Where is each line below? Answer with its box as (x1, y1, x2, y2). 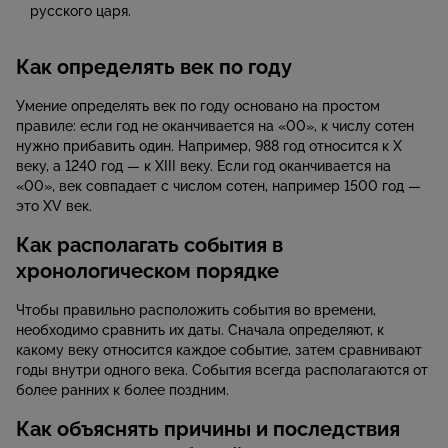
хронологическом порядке (16, 259, 279, 284)
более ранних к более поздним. (16, 382, 229, 399)
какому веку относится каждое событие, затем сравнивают (16, 342, 422, 359)
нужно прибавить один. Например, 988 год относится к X (16, 138, 402, 155)
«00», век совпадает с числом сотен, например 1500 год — (16, 178, 421, 195)
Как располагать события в (16, 233, 283, 258)
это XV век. (16, 198, 92, 215)
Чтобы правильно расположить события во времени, (16, 302, 376, 319)
